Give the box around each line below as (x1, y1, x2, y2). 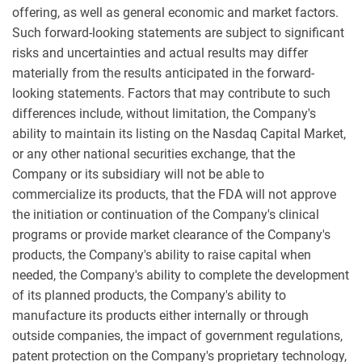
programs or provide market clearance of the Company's (12, 227, 330, 242)
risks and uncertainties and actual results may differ (12, 45, 308, 61)
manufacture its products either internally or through (12, 308, 309, 323)
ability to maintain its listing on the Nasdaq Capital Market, (12, 126, 346, 141)
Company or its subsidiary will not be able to (12, 166, 264, 182)
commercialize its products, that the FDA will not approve (12, 187, 336, 202)
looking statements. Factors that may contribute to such (12, 86, 330, 101)
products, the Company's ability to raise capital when (12, 247, 311, 263)
